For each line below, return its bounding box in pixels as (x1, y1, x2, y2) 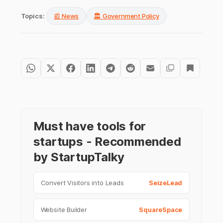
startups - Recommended (33, 134, 181, 149)
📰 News (54, 12, 79, 20)
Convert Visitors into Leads (40, 179, 124, 187)
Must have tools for (33, 119, 146, 134)
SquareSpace (139, 206, 183, 214)
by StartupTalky (33, 150, 125, 165)
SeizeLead (149, 179, 183, 187)
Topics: (20, 12, 45, 20)
